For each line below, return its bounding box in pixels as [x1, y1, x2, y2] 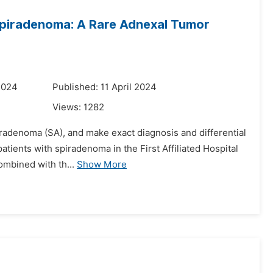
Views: [52, 102, 83, 113]
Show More [77, 159, 127, 170]
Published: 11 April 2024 [52, 82, 157, 93]
